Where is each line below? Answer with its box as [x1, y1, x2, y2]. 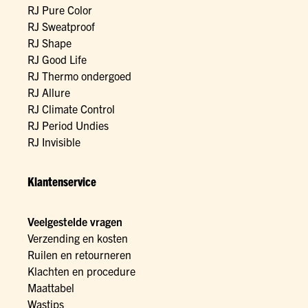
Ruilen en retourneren [27, 247, 131, 262]
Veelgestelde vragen [27, 214, 122, 229]
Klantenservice [27, 173, 96, 190]
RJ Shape [27, 36, 71, 50]
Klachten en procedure [27, 264, 135, 278]
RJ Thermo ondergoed [27, 69, 131, 83]
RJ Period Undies [27, 118, 109, 133]
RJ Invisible [27, 135, 80, 149]
